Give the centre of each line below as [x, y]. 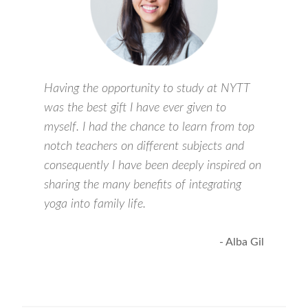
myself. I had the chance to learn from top [149, 127]
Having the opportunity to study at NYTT [147, 89]
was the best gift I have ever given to [135, 108]
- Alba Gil [242, 242]
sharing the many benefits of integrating [143, 185]
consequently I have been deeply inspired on [153, 166]
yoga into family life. [95, 204]
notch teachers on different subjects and [144, 146]
